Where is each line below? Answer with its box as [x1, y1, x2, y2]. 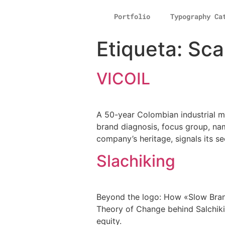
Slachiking [96, 151, 175, 171]
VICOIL [96, 69, 150, 88]
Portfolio [114, 12, 150, 21]
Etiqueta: [96, 37, 188, 61]
